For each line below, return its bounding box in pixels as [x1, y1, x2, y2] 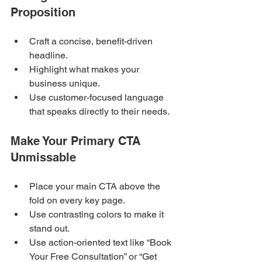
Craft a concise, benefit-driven [29, 35, 155, 47]
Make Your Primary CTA [11, 133, 144, 148]
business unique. [29, 77, 100, 89]
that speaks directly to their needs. [29, 105, 170, 117]
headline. [29, 49, 68, 61]
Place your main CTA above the [29, 180, 163, 192]
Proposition [11, 5, 75, 19]
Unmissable [11, 150, 76, 164]
